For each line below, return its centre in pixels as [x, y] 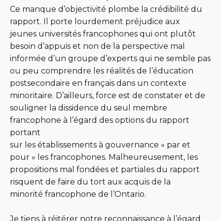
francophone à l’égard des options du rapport [100, 120]
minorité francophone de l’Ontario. [78, 194]
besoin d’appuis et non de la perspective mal [97, 46]
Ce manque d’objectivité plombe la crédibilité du [106, 9]
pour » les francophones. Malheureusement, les [104, 157]
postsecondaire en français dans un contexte [98, 83]
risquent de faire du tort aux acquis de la [90, 182]
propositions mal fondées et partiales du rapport [105, 169]
